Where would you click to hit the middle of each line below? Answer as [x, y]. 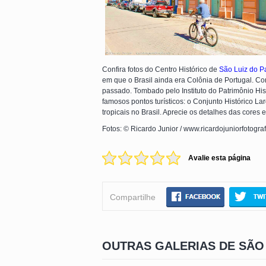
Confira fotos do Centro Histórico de [161, 70]
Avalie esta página [219, 158]
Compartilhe [132, 197]
